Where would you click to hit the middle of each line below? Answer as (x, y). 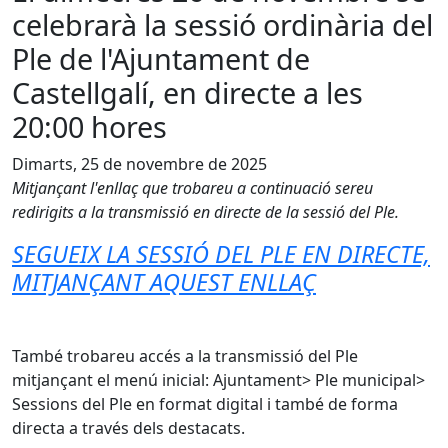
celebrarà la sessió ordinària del (222, 24)
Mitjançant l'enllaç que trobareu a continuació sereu (192, 188)
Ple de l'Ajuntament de (161, 58)
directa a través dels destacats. (128, 428)
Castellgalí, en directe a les (187, 92)
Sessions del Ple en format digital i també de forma (205, 404)
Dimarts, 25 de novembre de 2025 (139, 164)
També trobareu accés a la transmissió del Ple (185, 356)
